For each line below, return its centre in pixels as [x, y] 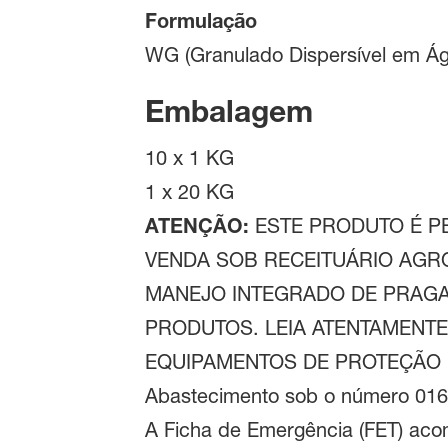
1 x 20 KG [189, 192]
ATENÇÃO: [196, 226]
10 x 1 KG [189, 158]
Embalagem [228, 111]
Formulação [200, 21]
